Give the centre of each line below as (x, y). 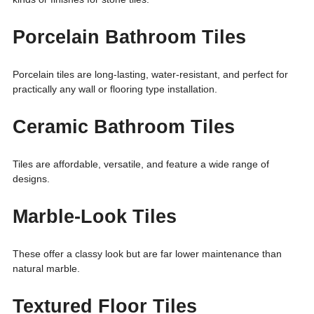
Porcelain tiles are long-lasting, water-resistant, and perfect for (150, 74)
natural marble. (46, 268)
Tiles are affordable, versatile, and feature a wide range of (141, 164)
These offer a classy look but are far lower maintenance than (147, 253)
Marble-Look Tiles (95, 216)
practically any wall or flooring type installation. (115, 89)
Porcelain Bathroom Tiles (129, 37)
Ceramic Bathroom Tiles (124, 127)
